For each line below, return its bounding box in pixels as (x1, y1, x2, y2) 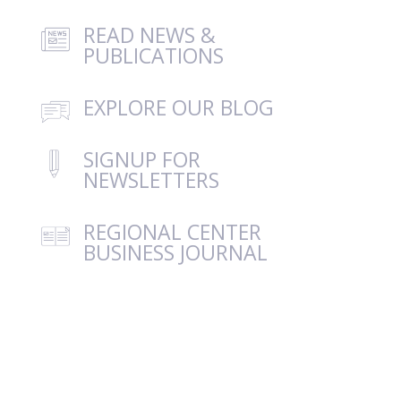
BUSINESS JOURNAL (83, 237, 269, 267)
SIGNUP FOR (83, 144, 201, 174)
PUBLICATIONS (83, 41, 225, 71)
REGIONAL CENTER (83, 217, 262, 246)
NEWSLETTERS (83, 165, 220, 194)
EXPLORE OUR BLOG (83, 93, 275, 123)
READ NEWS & (83, 21, 217, 50)
